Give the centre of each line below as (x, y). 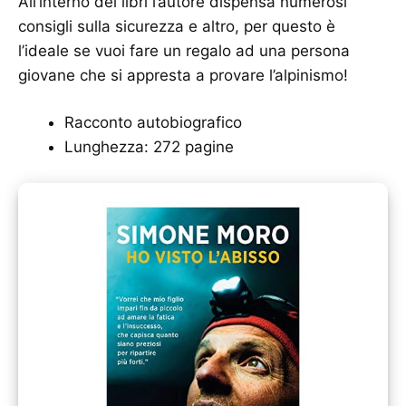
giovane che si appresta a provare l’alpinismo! (183, 75)
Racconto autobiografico (153, 123)
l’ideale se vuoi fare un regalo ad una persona (184, 50)
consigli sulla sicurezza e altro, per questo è (177, 26)
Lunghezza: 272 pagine (149, 147)
